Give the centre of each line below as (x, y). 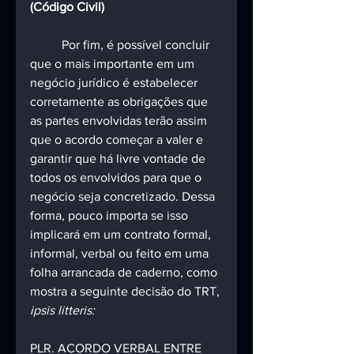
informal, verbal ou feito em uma (121, 254)
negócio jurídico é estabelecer (115, 83)
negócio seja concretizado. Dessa (124, 197)
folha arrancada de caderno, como (125, 273)
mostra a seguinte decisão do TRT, (126, 292)
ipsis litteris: (62, 311)
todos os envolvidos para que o (117, 178)
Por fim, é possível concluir (46, 45)
